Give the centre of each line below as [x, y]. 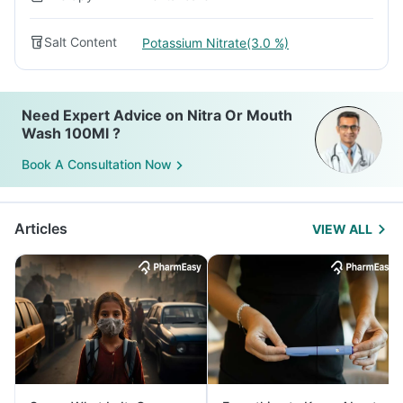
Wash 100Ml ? [71, 133]
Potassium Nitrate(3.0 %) [215, 42]
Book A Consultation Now [97, 165]
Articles [41, 228]
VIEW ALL [342, 229]
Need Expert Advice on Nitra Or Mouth [157, 115]
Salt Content [81, 42]
